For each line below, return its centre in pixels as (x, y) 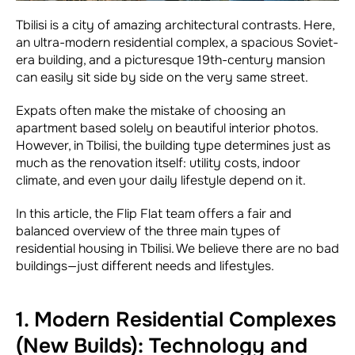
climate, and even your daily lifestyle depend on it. (161, 180)
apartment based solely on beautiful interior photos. (167, 128)
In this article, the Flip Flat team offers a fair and (154, 213)
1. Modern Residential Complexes (176, 319)
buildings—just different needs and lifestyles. (145, 265)
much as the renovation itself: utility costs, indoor (158, 162)
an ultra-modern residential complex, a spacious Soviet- (177, 42)
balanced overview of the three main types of (148, 231)
